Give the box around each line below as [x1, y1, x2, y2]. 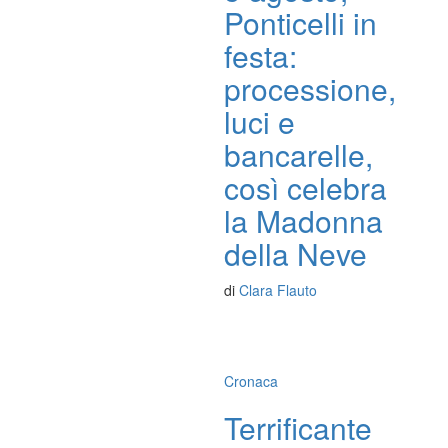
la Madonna [224, 199, 383, 242]
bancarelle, [224, 133, 373, 176]
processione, [224, 67, 396, 110]
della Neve [224, 232, 367, 275]
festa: [224, 34, 297, 77]
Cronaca [224, 371, 278, 391]
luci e [224, 100, 295, 143]
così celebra [224, 166, 387, 209]
